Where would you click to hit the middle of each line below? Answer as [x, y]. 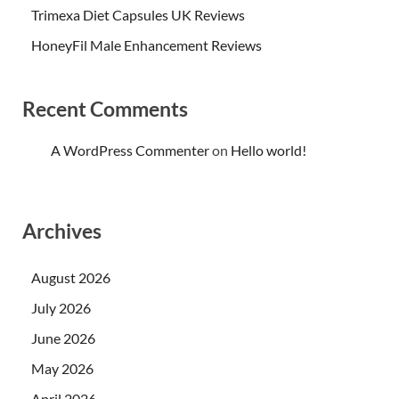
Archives [62, 231]
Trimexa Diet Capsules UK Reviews [138, 14]
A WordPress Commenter [130, 151]
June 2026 [63, 338]
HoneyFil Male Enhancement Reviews [147, 45]
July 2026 [61, 308]
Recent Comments [105, 108]
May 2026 [62, 369]
